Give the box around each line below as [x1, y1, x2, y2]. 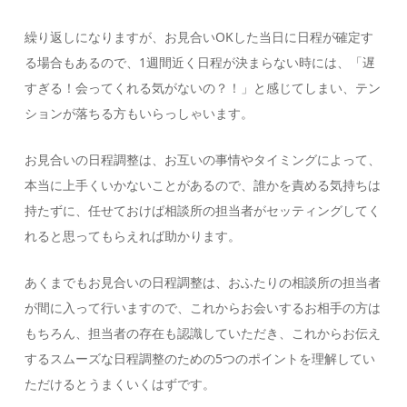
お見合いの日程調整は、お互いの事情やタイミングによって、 [25, 150, 382, 168]
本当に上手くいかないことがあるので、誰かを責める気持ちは [25, 175, 382, 194]
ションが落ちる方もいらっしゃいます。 [25, 104, 254, 122]
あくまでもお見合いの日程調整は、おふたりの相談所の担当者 [25, 273, 382, 291]
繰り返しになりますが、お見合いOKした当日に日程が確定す [25, 27, 374, 45]
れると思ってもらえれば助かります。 [25, 226, 242, 244]
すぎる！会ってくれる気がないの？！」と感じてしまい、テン [25, 78, 382, 96]
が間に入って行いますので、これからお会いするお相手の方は [25, 298, 382, 316]
